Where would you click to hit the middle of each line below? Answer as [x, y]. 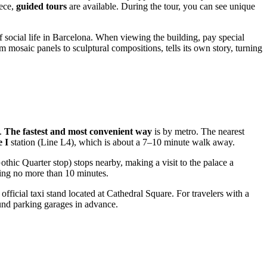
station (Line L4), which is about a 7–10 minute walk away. [122, 142]
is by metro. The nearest [198, 131]
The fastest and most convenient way [78, 131]
